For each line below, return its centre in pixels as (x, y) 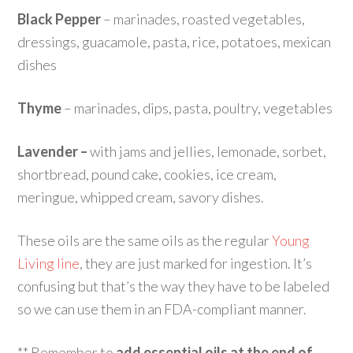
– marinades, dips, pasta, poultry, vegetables (197, 108)
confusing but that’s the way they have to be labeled (174, 286)
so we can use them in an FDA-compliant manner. (162, 309)
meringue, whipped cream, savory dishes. (141, 197)
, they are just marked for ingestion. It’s (196, 263)
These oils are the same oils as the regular (145, 240)
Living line (49, 263)
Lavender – (54, 151)
